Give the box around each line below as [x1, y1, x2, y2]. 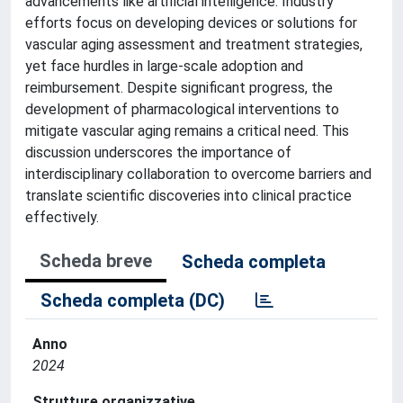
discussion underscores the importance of [25, 144, 291, 161]
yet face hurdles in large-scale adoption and [25, 58, 303, 75]
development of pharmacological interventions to [25, 101, 339, 118]
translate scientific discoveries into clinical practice [25, 187, 352, 204]
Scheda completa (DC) [40, 290, 225, 311]
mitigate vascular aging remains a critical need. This [25, 122, 349, 139]
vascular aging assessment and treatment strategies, [25, 36, 363, 53]
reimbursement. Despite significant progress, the [25, 79, 333, 96]
